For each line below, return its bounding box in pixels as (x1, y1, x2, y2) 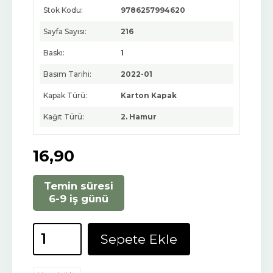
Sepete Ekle (101, 231, 177, 247)
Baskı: (43, 48, 65, 58)
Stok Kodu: (43, 5, 83, 15)
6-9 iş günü (49, 193, 108, 205)
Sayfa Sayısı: (43, 27, 87, 37)
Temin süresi (44, 180, 113, 193)
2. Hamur (121, 112, 157, 122)
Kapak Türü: (43, 91, 87, 101)
